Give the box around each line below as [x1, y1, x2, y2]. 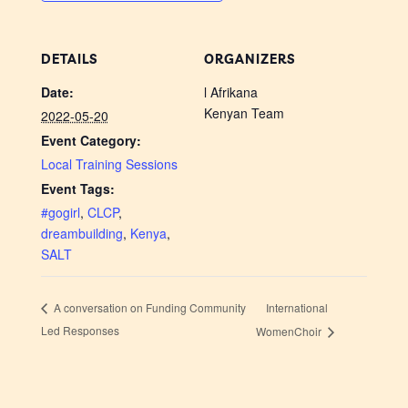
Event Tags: [40, 178, 115, 198]
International [266, 299, 329, 315]
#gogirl [40, 202, 80, 221]
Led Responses [40, 322, 119, 339]
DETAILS [40, 50, 97, 67]
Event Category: [40, 130, 141, 149]
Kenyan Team [204, 103, 284, 122]
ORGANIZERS [204, 50, 295, 67]
